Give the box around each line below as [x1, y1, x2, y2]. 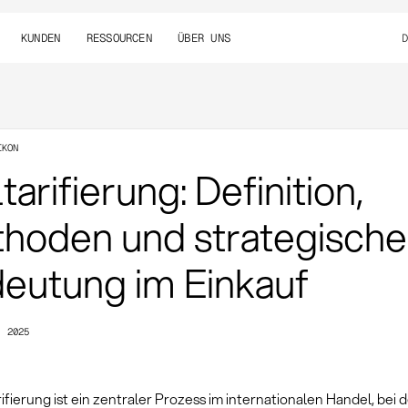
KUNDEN [20, 29, 61, 46]
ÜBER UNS [178, 29, 230, 46]
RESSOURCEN [86, 29, 152, 46]
